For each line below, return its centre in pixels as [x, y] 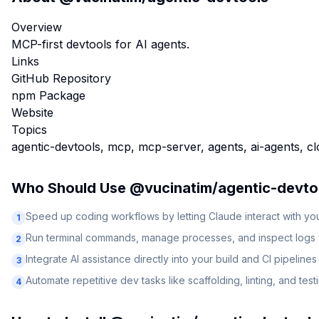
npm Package [48, 95]
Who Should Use [70, 188]
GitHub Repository [61, 78]
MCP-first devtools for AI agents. [100, 44]
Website [32, 113]
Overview [37, 27]
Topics [29, 130]
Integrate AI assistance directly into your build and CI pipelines [171, 259]
